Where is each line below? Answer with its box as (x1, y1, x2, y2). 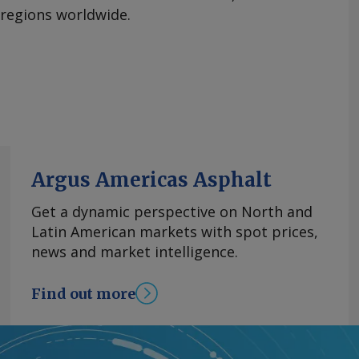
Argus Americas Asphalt (31, 167, 272, 193)
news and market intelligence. (31, 242, 238, 262)
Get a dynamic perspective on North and (31, 202, 313, 222)
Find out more (31, 284, 135, 303)
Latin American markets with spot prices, (31, 222, 318, 242)
